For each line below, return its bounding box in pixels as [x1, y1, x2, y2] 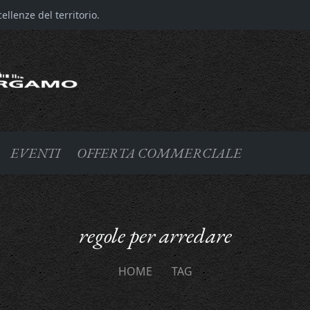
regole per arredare [78, 220, 232, 250]
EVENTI [10, 143, 60, 162]
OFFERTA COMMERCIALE [77, 143, 241, 162]
